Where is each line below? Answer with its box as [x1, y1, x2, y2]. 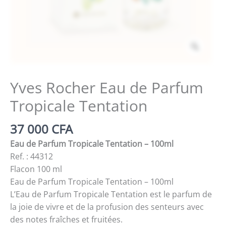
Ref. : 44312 [10, 150, 53, 162]
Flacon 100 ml [10, 163, 62, 175]
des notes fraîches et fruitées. [10, 213, 123, 225]
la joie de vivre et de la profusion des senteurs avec [10, 201, 204, 212]
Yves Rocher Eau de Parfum [10, 77, 203, 98]
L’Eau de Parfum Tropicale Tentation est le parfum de [10, 188, 212, 200]
